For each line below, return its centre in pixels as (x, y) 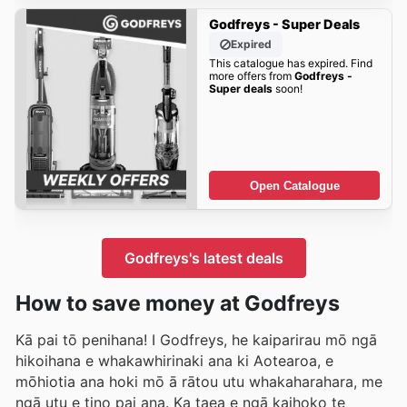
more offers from (251, 76)
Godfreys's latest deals (203, 258)
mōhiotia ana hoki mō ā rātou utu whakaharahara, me (199, 381)
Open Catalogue (294, 185)
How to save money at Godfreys (178, 303)
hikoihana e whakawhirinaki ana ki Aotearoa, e (174, 360)
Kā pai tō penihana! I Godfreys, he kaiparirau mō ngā (196, 339)
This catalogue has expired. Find (290, 64)
